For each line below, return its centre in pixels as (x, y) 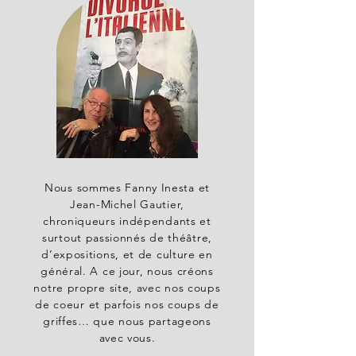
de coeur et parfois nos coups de (127, 304)
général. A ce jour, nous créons (127, 271)
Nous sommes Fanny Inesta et (127, 188)
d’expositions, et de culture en (127, 254)
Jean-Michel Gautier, (127, 204)
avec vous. (127, 338)
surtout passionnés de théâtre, (127, 238)
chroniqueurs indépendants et (127, 221)
